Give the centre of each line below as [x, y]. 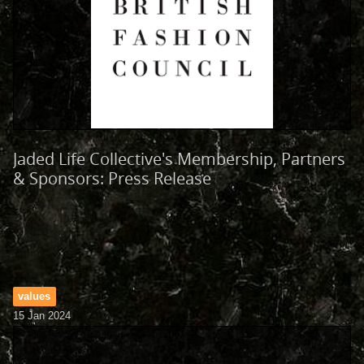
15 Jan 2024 [42, 316]
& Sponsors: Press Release [112, 178]
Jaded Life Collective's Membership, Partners [179, 159]
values [35, 296]
